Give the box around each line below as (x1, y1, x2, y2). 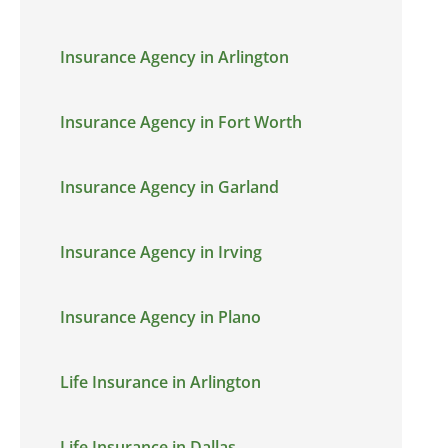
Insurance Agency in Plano (60, 306, 261, 328)
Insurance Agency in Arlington (60, 46, 289, 68)
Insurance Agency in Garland (60, 176, 279, 198)
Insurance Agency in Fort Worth (60, 111, 302, 133)
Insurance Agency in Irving (60, 241, 262, 263)
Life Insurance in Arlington (60, 371, 261, 393)
